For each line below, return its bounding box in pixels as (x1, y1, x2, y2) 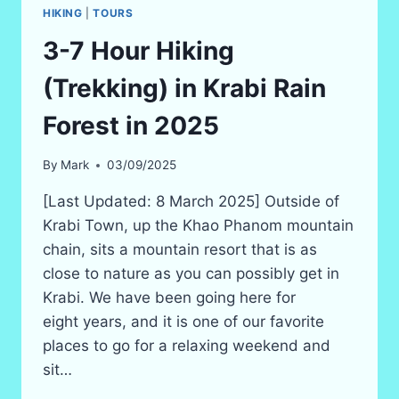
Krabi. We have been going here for (43, 289, 296, 307)
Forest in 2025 (43, 110, 219, 141)
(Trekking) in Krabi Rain (43, 72, 326, 103)
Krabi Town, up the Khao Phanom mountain (43, 216, 354, 235)
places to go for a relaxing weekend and (43, 337, 330, 355)
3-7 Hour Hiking (43, 35, 234, 66)
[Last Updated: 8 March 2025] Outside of (43, 192, 339, 211)
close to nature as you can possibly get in (43, 265, 339, 283)
